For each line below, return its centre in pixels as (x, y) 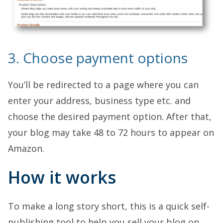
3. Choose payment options (98, 58)
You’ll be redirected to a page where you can (103, 85)
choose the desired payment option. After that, (110, 117)
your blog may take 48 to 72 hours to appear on (111, 133)
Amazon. (26, 149)
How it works (62, 177)
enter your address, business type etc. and (99, 101)
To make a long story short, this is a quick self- (109, 206)
